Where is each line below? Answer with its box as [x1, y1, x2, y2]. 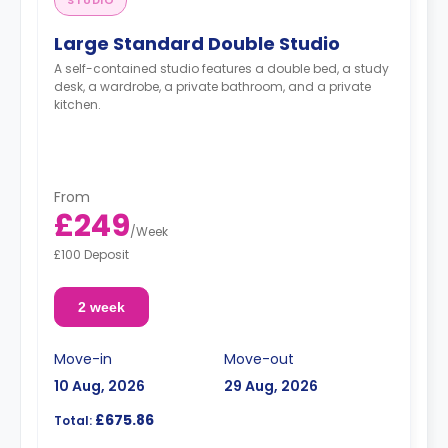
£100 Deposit [54, 245, 129, 263]
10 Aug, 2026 [54, 375, 145, 396]
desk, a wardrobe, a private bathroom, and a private [54, 78, 371, 95]
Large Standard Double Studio [54, 31, 340, 56]
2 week [77, 298, 125, 315]
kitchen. [54, 96, 101, 113]
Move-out [224, 348, 294, 369]
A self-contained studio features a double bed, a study [54, 60, 389, 77]
